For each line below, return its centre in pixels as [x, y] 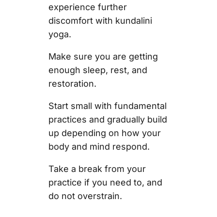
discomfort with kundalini [100, 21]
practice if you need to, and [105, 183]
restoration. [72, 84]
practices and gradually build [108, 120]
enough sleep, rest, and [98, 70]
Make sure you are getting [103, 57]
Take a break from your [97, 169]
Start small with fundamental [107, 106]
